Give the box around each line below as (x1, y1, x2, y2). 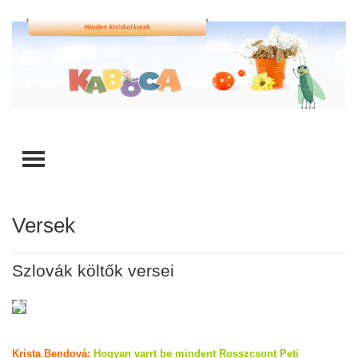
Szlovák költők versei (12, 261, 174, 280)
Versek (12, 213, 75, 238)
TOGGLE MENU (20, 146, 209, 176)
